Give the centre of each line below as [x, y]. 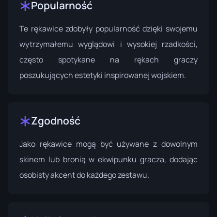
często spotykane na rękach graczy [108, 60]
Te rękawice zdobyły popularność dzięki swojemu [108, 29]
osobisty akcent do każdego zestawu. [84, 175]
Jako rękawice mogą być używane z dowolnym [108, 144]
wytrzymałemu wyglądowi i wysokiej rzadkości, [108, 44]
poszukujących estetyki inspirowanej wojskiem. [103, 75]
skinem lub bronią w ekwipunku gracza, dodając [108, 159]
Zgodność [56, 121]
